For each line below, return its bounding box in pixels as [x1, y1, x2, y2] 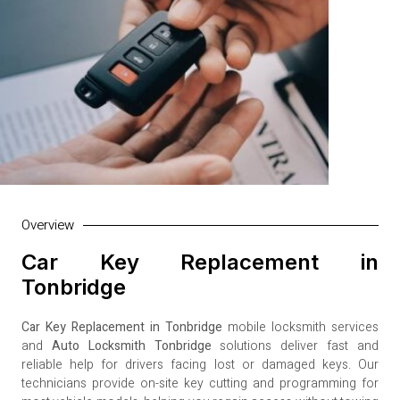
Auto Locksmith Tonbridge [51, 337, 212, 356]
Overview [21, 215, 74, 236]
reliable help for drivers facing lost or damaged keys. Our [21, 355, 379, 375]
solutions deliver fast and [211, 337, 379, 356]
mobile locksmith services [222, 318, 379, 337]
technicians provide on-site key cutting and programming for [21, 374, 379, 394]
